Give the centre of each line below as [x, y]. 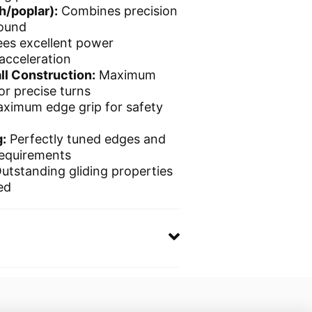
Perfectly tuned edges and [88, 139]
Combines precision [119, 10]
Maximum [127, 75]
